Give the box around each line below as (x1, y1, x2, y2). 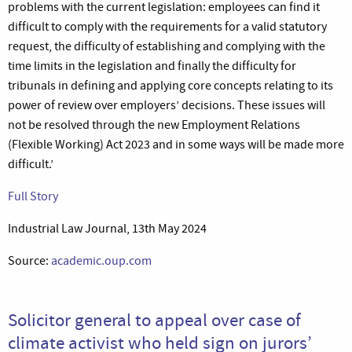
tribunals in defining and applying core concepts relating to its (8, 77, 333, 93)
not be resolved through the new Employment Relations (8, 116, 300, 133)
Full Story (8, 188, 58, 204)
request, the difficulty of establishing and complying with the (8, 38, 325, 54)
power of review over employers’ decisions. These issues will (8, 97, 325, 113)
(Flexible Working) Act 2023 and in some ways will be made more (8, 136, 344, 152)
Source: (8, 252, 51, 269)
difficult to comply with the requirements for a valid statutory (8, 18, 327, 35)
